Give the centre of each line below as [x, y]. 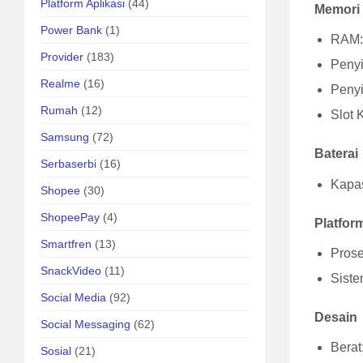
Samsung [65, 137]
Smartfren [66, 244]
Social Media [73, 297]
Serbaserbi [68, 164]
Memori [337, 9]
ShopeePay [70, 217]
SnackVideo [71, 271]
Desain [338, 317]
